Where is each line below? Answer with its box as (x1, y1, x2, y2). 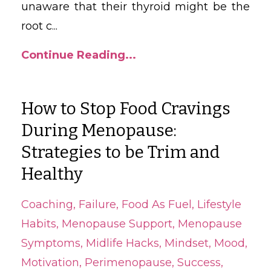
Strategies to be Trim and (21, 142, 220, 162)
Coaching (21, 197, 73, 211)
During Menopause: (21, 120, 177, 140)
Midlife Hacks (86, 236, 159, 250)
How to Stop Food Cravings (21, 98, 230, 119)
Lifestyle (197, 197, 241, 211)
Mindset (165, 236, 209, 250)
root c (21, 19, 52, 33)
